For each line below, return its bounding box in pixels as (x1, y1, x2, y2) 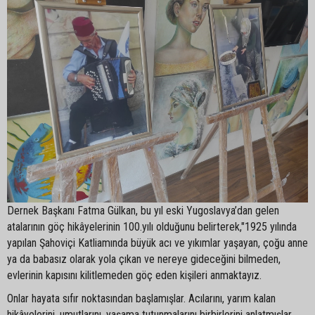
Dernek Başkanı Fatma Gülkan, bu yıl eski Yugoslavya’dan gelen (7, 204, 279, 218)
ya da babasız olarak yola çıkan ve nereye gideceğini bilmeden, (7, 252, 281, 266)
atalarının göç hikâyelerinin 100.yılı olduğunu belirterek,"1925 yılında (7, 220, 297, 234)
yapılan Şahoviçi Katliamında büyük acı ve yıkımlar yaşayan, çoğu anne (7, 236, 308, 250)
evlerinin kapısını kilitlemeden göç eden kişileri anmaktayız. (7, 269, 262, 283)
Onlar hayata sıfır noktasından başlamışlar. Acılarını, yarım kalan (7, 292, 276, 306)
